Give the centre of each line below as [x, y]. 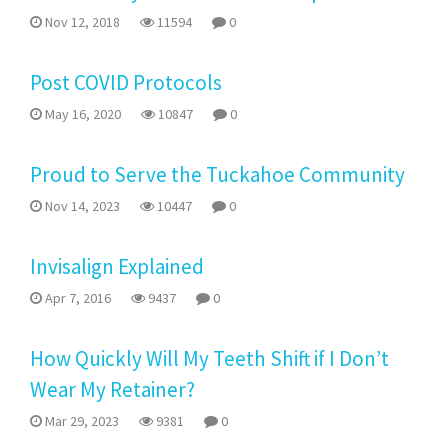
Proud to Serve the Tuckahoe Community [219, 174]
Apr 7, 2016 [76, 298]
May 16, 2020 [81, 114]
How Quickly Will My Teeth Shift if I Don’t [209, 358]
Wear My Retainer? [112, 389]
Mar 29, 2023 [80, 421]
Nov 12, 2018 [81, 22]
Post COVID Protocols [126, 82]
